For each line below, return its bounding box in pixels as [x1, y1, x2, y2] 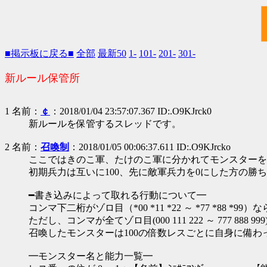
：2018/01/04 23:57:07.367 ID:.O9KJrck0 [50, 106, 212, 116]
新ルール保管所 [5, 72, 80, 84]
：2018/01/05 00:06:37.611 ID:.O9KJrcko [69, 142, 231, 152]
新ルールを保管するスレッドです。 [29, 119, 181, 129]
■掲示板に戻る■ [5, 48, 74, 58]
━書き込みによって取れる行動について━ [29, 190, 206, 200]
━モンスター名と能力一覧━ [29, 251, 153, 261]
